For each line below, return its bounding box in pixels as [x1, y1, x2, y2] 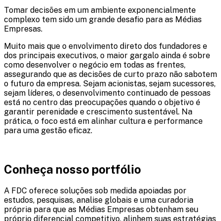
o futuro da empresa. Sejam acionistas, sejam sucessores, [4, 79, 216, 89]
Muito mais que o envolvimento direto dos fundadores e [4, 41, 207, 51]
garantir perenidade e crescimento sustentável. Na [4, 107, 192, 117]
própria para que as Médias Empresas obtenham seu [4, 204, 198, 214]
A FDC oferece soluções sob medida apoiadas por [4, 185, 186, 195]
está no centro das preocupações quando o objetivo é [4, 98, 200, 108]
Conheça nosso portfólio [4, 162, 141, 177]
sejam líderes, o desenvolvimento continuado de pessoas [4, 88, 211, 98]
